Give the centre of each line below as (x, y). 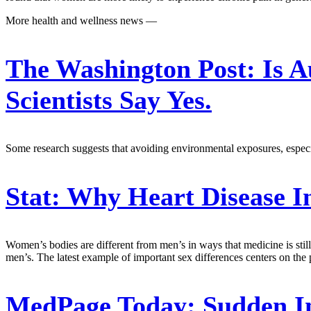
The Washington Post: (131, 68)
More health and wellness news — (81, 20)
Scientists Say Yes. (109, 100)
